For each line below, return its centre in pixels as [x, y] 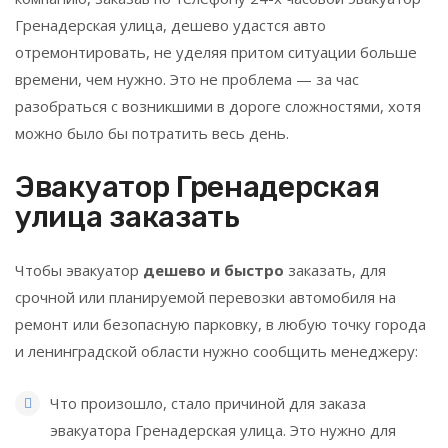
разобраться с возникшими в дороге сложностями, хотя [218, 105]
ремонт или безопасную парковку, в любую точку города [220, 323]
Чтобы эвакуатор [79, 269]
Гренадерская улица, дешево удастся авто [170, 24]
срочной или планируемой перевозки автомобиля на [205, 296]
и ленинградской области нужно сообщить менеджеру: [216, 350]
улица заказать [127, 216]
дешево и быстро [215, 269]
